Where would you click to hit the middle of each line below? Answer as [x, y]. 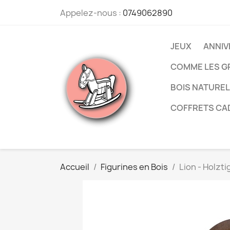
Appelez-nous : [91, 13]
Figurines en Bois [134, 167]
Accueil [75, 167]
